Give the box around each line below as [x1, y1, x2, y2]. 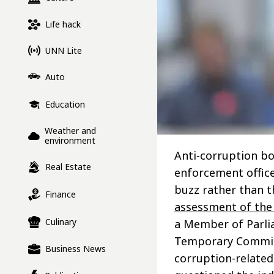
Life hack [45, 18, 81, 31]
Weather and [45, 125, 97, 137]
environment [45, 135, 96, 147]
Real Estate [45, 161, 91, 173]
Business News [45, 243, 106, 255]
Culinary [45, 216, 76, 228]
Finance [45, 188, 76, 201]
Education [45, 98, 85, 111]
